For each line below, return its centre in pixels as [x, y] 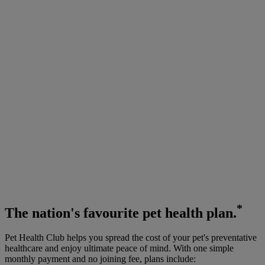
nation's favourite [85, 213]
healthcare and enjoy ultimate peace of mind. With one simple [119, 248]
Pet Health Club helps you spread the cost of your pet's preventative [131, 238]
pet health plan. [188, 213]
